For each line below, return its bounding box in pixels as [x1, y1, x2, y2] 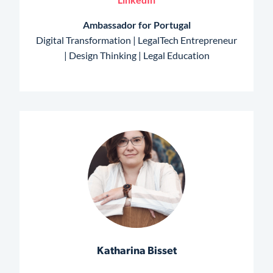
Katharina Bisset [96, 246, 177, 257]
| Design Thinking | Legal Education [63, 49, 210, 62]
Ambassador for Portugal [82, 19, 191, 31]
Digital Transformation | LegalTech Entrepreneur [36, 34, 237, 46]
